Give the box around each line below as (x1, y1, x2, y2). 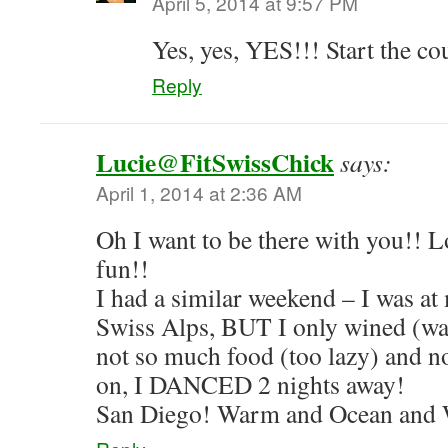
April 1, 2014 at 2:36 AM (96, 179, 302, 206)
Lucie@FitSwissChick (96, 143, 334, 181)
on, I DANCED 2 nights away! (96, 367, 405, 401)
